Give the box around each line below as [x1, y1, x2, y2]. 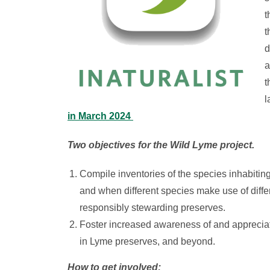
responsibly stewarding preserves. [80, 202, 225, 213]
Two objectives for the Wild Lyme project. [67, 140, 254, 150]
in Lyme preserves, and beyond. [80, 236, 215, 246]
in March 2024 [67, 111, 133, 121]
